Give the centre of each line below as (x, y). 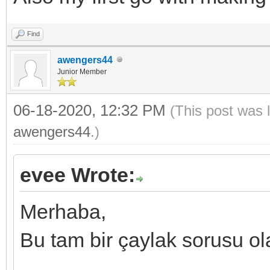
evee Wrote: (77, 174)
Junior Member (82, 71)
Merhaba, (63, 211)
